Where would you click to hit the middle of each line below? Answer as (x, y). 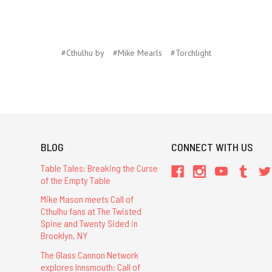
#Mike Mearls (137, 53)
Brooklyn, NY (64, 236)
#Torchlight (191, 53)
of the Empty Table (75, 180)
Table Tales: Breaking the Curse (99, 168)
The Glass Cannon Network (89, 254)
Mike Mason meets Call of (87, 199)
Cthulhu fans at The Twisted (91, 211)
